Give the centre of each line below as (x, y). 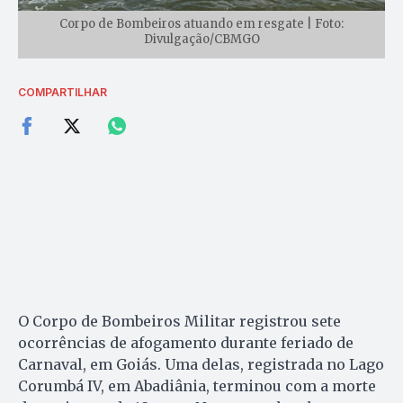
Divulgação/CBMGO (201, 40)
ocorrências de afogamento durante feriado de (186, 343)
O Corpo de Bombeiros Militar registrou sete (179, 322)
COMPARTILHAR (63, 93)
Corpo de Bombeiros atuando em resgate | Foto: (201, 24)
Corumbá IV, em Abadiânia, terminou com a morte (197, 386)
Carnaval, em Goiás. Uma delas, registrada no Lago (201, 365)
